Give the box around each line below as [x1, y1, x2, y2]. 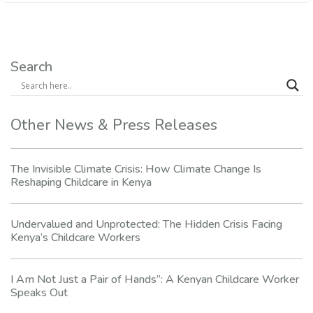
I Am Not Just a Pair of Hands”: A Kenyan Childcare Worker [10, 272, 299, 288]
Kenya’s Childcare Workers [10, 230, 140, 246]
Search [10, 57, 52, 77]
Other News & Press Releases [10, 115, 217, 136]
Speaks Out [10, 285, 68, 301]
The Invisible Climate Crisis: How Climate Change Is [10, 161, 261, 177]
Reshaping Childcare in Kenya [10, 175, 152, 191]
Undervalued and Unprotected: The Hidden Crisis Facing [10, 217, 282, 233]
